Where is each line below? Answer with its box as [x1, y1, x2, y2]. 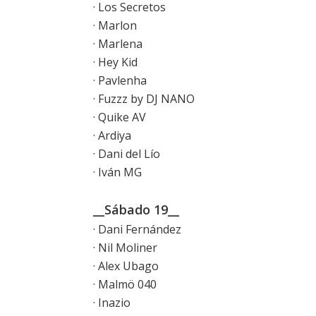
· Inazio [93, 294, 130, 310]
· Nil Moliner [93, 239, 157, 255]
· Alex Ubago [93, 257, 159, 274]
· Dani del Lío [93, 145, 160, 162]
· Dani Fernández [93, 221, 181, 237]
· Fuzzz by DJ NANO [93, 90, 195, 107]
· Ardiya [93, 127, 131, 143]
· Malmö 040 [93, 276, 157, 292]
